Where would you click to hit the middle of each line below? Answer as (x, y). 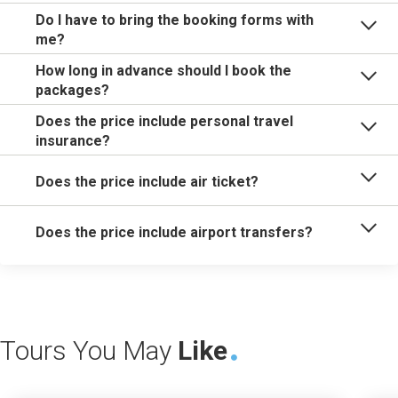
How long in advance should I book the (163, 71)
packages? (72, 90)
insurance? (73, 141)
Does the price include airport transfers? (174, 232)
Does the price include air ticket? (147, 182)
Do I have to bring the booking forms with (175, 20)
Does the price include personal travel (164, 121)
